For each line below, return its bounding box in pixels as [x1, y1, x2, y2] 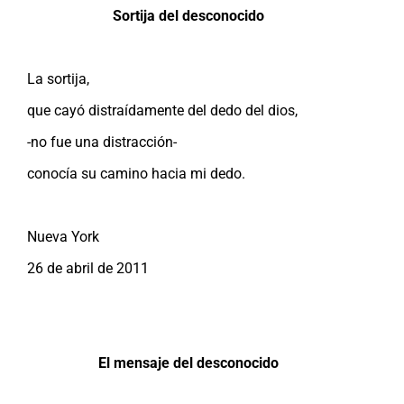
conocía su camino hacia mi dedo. [27, 164, 245, 182]
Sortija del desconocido [113, 6, 264, 24]
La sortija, [27, 69, 89, 87]
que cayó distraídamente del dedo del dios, [27, 101, 298, 119]
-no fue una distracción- [27, 133, 177, 151]
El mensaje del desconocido [98, 353, 279, 372]
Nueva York [27, 227, 99, 245]
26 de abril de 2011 [27, 259, 149, 277]
